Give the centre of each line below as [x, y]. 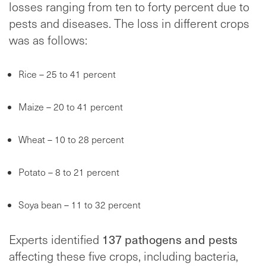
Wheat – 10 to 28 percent [71, 140]
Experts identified [56, 240]
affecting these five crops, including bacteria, [123, 256]
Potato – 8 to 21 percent [69, 172]
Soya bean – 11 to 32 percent [80, 205]
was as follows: [48, 40]
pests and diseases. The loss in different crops [129, 23]
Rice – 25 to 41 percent [67, 74]
